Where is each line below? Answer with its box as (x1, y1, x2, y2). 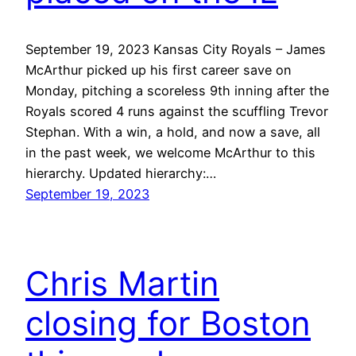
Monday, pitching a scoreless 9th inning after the (25, 82, 329, 99)
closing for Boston (25, 302, 311, 343)
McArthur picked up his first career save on (25, 61, 292, 78)
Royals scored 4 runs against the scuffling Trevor (25, 103, 328, 119)
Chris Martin (25, 262, 219, 304)
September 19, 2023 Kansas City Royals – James (25, 41, 326, 57)
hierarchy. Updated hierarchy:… (25, 164, 216, 181)
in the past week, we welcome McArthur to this (25, 144, 315, 161)
